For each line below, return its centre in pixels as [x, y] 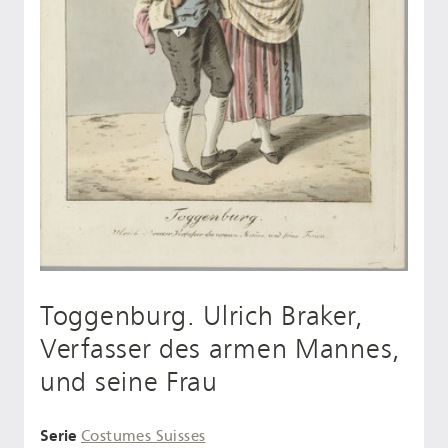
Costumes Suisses [143, 436]
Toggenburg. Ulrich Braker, [202, 316]
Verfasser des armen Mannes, [220, 349]
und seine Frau [129, 382]
